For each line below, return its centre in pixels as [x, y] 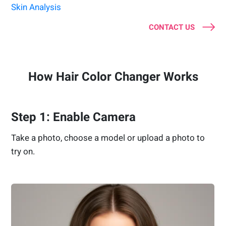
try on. [23, 152]
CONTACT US [172, 27]
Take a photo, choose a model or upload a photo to [108, 138]
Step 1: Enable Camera [74, 117]
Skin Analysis [36, 7]
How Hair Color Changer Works [113, 77]
